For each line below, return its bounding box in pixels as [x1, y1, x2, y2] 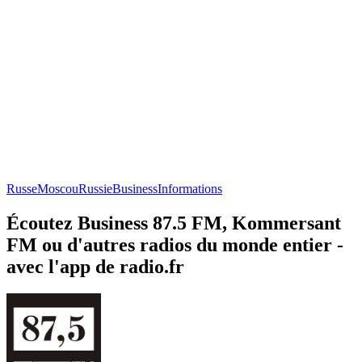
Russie [78, 181, 112, 196]
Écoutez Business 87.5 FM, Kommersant [6, 212, 341, 234]
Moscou [37, 181, 78, 196]
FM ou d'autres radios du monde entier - [6, 234, 343, 255]
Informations [158, 181, 222, 196]
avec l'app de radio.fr [6, 255, 184, 277]
